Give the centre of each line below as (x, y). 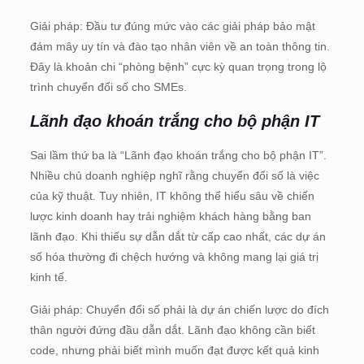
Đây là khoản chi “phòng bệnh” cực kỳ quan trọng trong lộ (178, 66)
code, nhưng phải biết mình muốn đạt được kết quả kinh (174, 350)
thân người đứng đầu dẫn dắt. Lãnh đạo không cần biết (172, 329)
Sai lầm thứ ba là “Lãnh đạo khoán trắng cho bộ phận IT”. (178, 155)
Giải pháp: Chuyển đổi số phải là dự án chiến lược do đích (179, 309)
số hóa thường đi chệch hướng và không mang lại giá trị (174, 256)
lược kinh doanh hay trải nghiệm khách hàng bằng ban (170, 216)
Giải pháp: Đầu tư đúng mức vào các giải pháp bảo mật (172, 26)
